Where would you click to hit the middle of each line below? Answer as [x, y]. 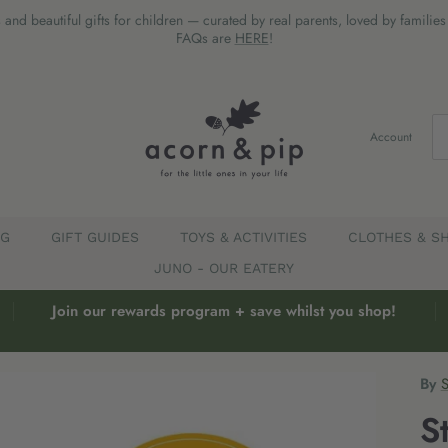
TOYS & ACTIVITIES [243, 237]
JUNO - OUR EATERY [224, 268]
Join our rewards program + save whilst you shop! [223, 311]
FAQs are [205, 38]
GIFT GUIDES [94, 237]
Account [391, 136]
